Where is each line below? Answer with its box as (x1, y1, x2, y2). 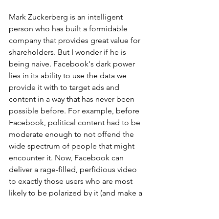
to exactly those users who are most (9, 176, 134, 186)
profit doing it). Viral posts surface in (9, 200, 136, 210)
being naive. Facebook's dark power (9, 59, 137, 69)
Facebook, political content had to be (9, 118, 142, 128)
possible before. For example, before (9, 106, 141, 116)
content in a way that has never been (9, 94, 136, 104)
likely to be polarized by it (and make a (9, 188, 144, 198)
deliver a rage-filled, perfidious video (9, 165, 139, 175)
